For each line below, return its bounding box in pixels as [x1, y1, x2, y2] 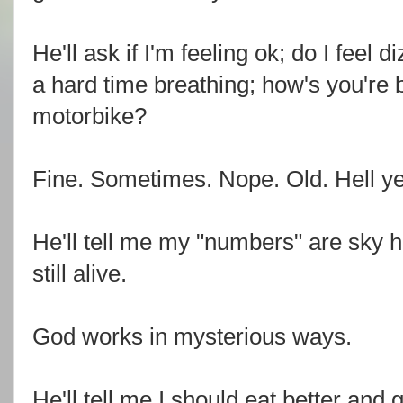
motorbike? [32, 103, 147, 129]
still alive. [32, 261, 127, 286]
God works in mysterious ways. [32, 324, 352, 349]
